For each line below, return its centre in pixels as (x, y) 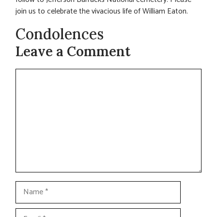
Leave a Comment (73, 52)
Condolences (60, 34)
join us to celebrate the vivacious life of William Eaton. (102, 12)
